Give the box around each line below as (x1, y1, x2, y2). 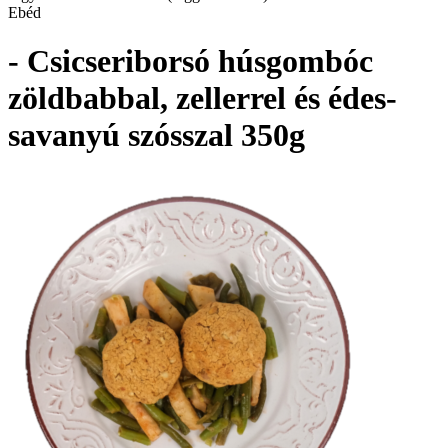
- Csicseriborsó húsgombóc (8, 43, 373, 80)
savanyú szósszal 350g (8, 117, 305, 154)
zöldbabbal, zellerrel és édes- (8, 80, 397, 117)
